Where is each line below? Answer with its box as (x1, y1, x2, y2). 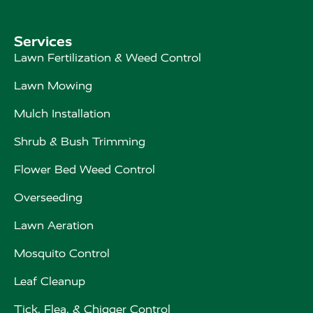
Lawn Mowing (14, 79, 92, 93)
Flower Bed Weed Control (14, 163, 155, 177)
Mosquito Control (14, 247, 110, 261)
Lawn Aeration (14, 219, 94, 233)
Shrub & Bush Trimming (14, 135, 145, 149)
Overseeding (14, 191, 82, 205)
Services (14, 33, 72, 50)
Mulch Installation (14, 107, 110, 121)
